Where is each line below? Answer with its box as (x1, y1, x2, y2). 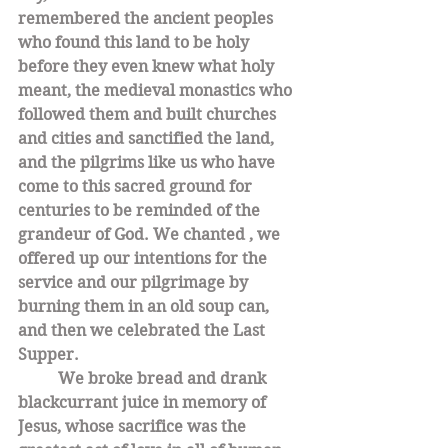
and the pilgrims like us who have (18, 153, 279, 172)
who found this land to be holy (18, 33, 253, 52)
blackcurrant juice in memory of (18, 393, 270, 412)
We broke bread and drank (58, 369, 270, 388)
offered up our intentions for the (18, 249, 271, 268)
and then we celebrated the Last (18, 321, 269, 340)
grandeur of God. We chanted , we (18, 225, 284, 244)
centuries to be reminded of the (18, 201, 264, 220)
